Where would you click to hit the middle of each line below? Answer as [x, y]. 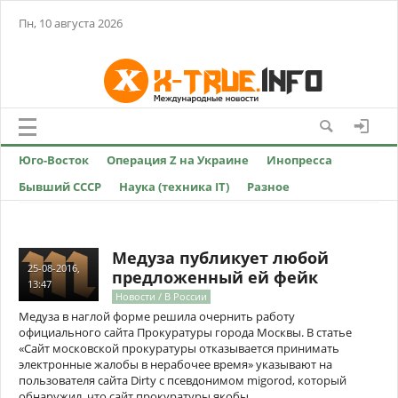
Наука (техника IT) [174, 187]
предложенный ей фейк [215, 277]
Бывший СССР [60, 187]
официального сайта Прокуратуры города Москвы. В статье [185, 332]
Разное [268, 187]
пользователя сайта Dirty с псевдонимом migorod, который [183, 380]
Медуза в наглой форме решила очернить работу [157, 316]
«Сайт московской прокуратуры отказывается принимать [179, 348]
